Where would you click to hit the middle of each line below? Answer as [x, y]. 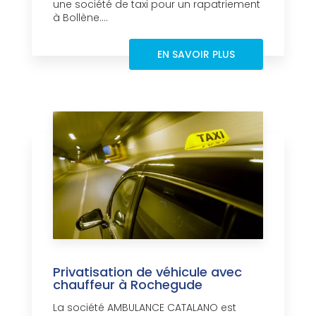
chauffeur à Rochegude [128, 285]
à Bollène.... [80, 18]
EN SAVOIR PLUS [196, 55]
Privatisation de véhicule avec [147, 272]
